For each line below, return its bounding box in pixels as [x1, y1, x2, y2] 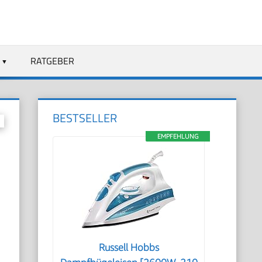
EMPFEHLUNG [157, 132, 198, 140]
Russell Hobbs [98, 242, 159, 253]
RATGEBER [30, 53, 74, 68]
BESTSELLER [53, 109, 118, 127]
